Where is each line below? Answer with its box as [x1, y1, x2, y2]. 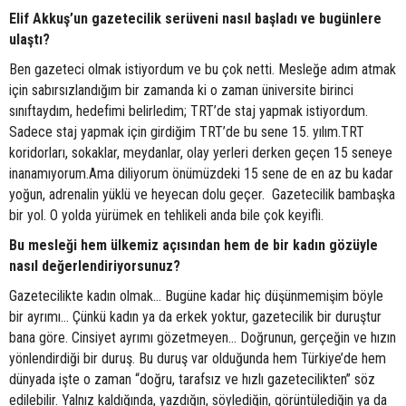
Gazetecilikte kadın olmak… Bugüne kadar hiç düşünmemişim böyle [9, 287, 383, 305]
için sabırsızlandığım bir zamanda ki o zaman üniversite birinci [9, 82, 353, 100]
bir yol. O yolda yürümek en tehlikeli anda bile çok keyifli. [9, 207, 324, 225]
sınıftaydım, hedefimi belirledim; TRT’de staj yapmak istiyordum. [9, 102, 368, 121]
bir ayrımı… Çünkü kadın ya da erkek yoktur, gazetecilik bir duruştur [9, 308, 382, 326]
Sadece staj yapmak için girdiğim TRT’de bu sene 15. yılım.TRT [9, 123, 364, 141]
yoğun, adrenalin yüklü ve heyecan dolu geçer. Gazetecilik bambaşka [9, 186, 395, 204]
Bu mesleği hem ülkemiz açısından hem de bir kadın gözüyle [9, 237, 378, 255]
